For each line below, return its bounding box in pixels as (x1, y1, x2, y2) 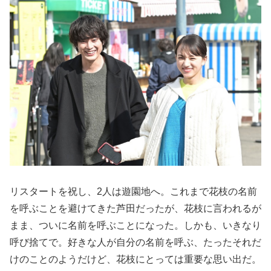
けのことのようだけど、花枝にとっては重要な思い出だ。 (10, 253, 261, 264)
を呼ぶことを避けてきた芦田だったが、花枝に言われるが (10, 203, 261, 214)
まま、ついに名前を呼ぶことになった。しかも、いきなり (10, 220, 261, 230)
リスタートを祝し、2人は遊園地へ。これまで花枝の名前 (10, 186, 257, 197)
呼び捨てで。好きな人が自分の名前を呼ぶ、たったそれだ (10, 237, 261, 247)
